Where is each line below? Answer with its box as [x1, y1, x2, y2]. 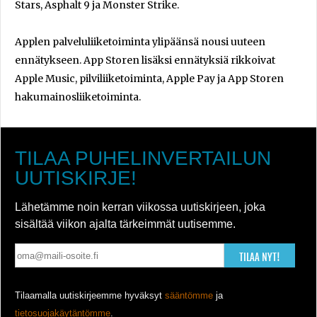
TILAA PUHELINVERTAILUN [15, 147, 271, 169]
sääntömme [165, 290, 213, 301]
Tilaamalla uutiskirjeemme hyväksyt [15, 290, 165, 301]
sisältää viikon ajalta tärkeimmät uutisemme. [15, 218, 236, 230]
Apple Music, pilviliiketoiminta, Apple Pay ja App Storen [15, 72, 284, 85]
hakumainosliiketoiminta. [15, 91, 141, 103]
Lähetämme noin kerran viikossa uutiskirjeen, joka [15, 201, 265, 213]
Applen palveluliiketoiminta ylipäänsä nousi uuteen [15, 35, 265, 48]
